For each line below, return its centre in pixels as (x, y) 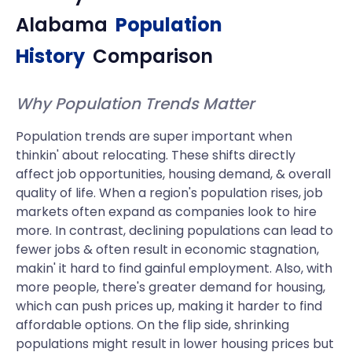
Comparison (153, 56)
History (50, 56)
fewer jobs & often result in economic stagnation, (167, 249)
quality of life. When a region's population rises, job (169, 193)
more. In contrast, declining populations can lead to (174, 231)
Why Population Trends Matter (135, 104)
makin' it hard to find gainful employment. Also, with (174, 268)
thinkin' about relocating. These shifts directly (156, 155)
